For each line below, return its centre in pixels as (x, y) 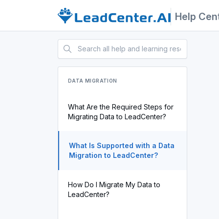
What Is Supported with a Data (122, 145)
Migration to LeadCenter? (113, 155)
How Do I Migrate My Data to (114, 185)
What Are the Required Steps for (121, 107)
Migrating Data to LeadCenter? (117, 117)
